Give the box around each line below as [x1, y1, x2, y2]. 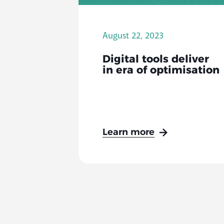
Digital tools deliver [102, 54, 209, 65]
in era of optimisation [102, 65, 219, 76]
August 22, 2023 [102, 29, 163, 41]
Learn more [102, 127, 154, 137]
